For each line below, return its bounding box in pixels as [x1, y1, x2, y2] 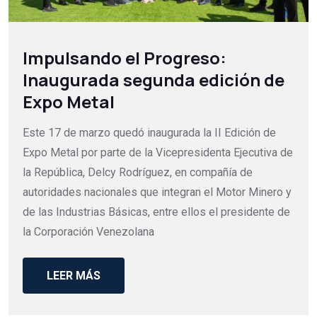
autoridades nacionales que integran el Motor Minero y [23, 185, 292, 200]
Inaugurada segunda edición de [23, 68, 284, 92]
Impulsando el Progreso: [23, 46, 226, 70]
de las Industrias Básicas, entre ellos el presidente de [23, 205, 290, 219]
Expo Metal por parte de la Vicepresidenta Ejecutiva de [23, 146, 293, 160]
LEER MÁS [47, 268, 100, 282]
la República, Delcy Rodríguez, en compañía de [23, 166, 253, 180]
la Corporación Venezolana [23, 225, 154, 239]
